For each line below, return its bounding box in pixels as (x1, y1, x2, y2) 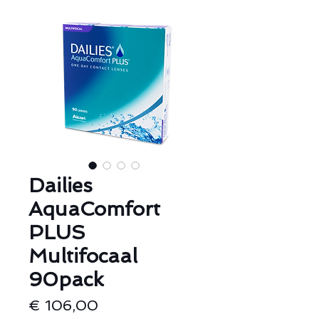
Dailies (28, 174, 93, 197)
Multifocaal (28, 244, 137, 268)
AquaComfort (28, 197, 160, 221)
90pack (28, 268, 104, 291)
